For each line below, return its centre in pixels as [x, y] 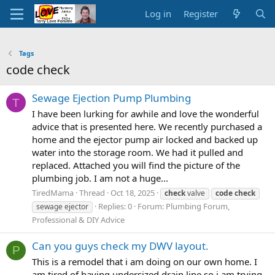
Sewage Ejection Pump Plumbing [111, 98]
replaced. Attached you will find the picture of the [136, 165]
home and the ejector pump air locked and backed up [145, 140]
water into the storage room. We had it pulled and [137, 153]
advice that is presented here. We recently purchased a [147, 127]
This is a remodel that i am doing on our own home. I [145, 261]
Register [201, 14]
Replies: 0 [115, 206]
